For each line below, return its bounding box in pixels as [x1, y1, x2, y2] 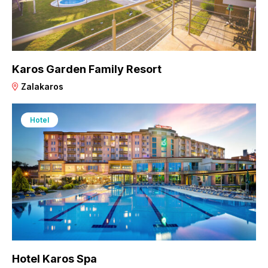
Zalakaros [19, 81, 63, 92]
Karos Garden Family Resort [12, 63, 162, 76]
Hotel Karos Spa [12, 252, 97, 266]
